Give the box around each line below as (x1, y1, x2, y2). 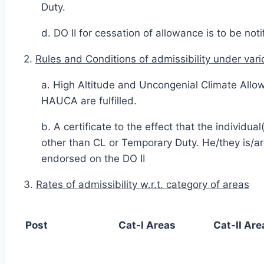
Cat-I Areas (118, 219, 176, 231)
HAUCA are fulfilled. (41, 94, 137, 107)
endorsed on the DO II (41, 152, 145, 164)
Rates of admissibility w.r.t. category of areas (36, 178, 249, 190)
